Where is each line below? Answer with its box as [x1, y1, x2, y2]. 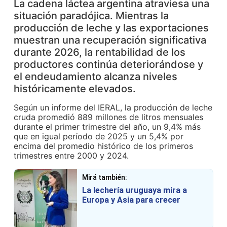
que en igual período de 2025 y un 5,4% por [14, 131, 184, 141]
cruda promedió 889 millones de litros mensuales [14, 112, 204, 122]
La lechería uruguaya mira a [82, 185, 187, 196]
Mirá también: [82, 173, 127, 182]
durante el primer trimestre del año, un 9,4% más [14, 122, 201, 132]
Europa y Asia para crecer [82, 195, 180, 205]
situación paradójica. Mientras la [14, 10, 169, 22]
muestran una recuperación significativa [14, 34, 207, 46]
